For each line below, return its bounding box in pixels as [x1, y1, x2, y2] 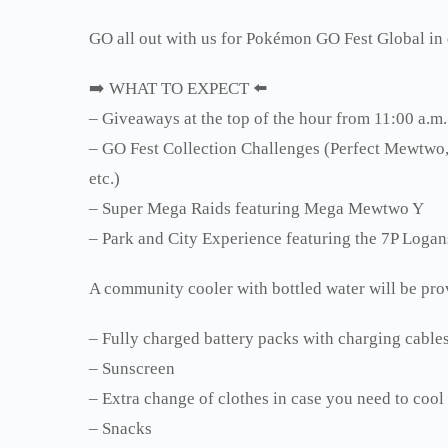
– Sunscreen [89, 358, 175, 378]
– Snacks [89, 418, 152, 438]
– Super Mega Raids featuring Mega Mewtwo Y [89, 198, 424, 218]
